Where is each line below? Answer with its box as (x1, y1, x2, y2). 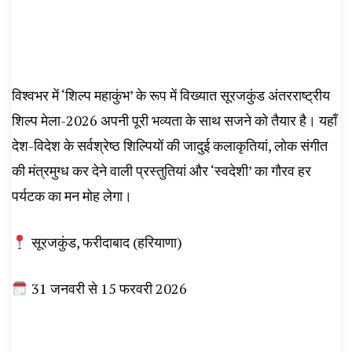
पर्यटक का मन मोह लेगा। (12, 186, 132, 205)
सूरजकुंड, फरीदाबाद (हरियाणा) (27, 233, 182, 251)
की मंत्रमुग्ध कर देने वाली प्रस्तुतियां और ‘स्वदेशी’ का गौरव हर (12, 161, 311, 180)
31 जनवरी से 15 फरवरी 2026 (27, 279, 187, 298)
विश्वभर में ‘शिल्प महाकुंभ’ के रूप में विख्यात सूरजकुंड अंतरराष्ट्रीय (12, 86, 330, 104)
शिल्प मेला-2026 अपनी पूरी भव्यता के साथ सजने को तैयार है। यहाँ (12, 111, 337, 130)
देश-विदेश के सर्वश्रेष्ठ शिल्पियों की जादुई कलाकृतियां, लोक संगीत (12, 136, 328, 155)
